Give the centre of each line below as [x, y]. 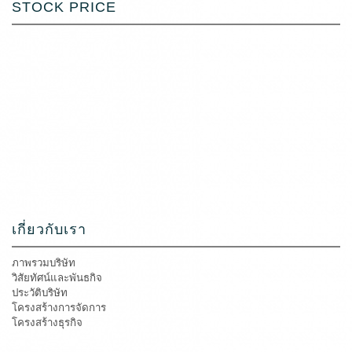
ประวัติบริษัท [40, 292]
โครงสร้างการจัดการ [59, 307]
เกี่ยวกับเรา [49, 229]
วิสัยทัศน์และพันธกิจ [57, 277]
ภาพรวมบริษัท [44, 262]
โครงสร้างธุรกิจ [47, 322]
